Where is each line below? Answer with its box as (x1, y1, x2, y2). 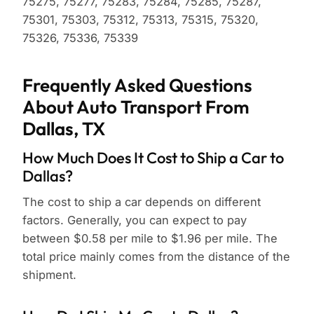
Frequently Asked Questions (22, 74, 252, 97)
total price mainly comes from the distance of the (22, 250, 290, 264)
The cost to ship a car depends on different (22, 195, 261, 210)
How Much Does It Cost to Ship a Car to (22, 148, 284, 168)
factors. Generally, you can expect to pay (22, 213, 247, 228)
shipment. (22, 268, 76, 282)
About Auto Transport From (22, 95, 250, 119)
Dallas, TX (22, 117, 105, 141)
